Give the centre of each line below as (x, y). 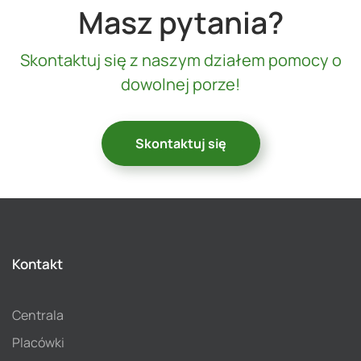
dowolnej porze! (180, 84)
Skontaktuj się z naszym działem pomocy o (180, 60)
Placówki (38, 342)
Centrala (38, 315)
